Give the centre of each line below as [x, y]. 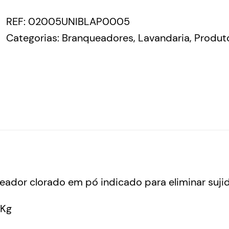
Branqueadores [98, 38]
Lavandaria [164, 38]
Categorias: [34, 38]
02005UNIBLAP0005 [79, 21]
